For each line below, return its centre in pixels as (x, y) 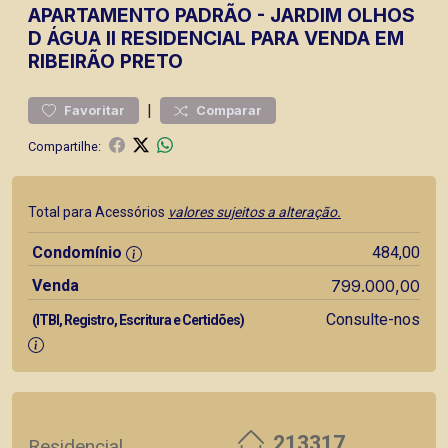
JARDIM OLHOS (342, 15)
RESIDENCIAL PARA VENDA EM (260, 38)
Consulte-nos (372, 319)
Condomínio (77, 252)
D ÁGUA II (72, 38)
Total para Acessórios (98, 212)
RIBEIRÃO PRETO (105, 61)
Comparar (229, 110)
